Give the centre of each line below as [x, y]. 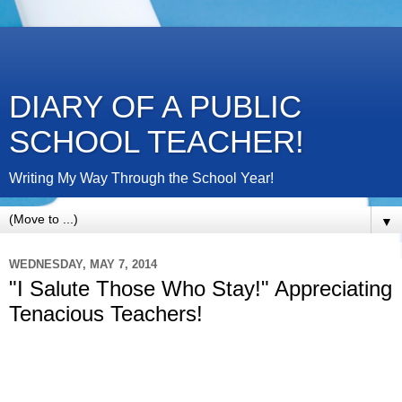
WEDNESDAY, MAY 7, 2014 [83, 264]
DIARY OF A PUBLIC [155, 107]
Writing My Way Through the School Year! [141, 178]
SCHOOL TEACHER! [157, 142]
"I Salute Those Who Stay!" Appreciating [201, 288]
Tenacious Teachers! [106, 314]
